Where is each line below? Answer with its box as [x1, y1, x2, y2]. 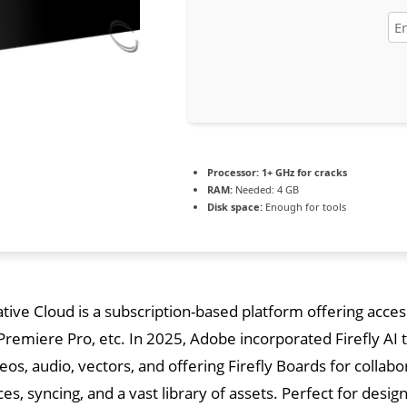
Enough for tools [263, 199, 346, 213]
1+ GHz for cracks [259, 164, 347, 179]
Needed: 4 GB [233, 182, 299, 196]
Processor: [207, 164, 259, 179]
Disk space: [207, 199, 263, 213]
